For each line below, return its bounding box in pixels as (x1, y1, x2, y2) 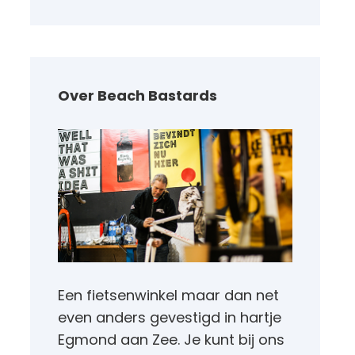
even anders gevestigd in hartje (57, 307, 281, 327)
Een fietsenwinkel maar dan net (57, 284, 279, 305)
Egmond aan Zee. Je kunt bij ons (57, 329, 284, 349)
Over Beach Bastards (57, 86, 217, 106)
